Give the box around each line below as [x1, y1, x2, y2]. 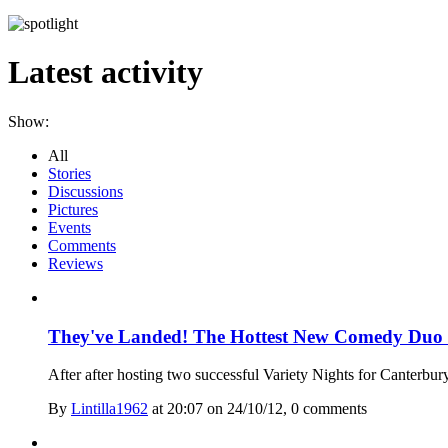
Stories [48, 164, 91, 182]
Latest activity [8, 54, 203, 91]
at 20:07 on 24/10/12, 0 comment [148, 400, 361, 418]
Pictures [48, 200, 98, 218]
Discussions [48, 182, 123, 200]
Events [48, 218, 91, 236]
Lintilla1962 [71, 400, 148, 418]
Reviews [48, 254, 103, 272]
